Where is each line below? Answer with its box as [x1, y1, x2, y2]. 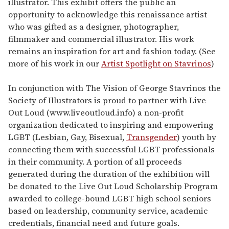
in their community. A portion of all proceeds [8, 155, 182, 167]
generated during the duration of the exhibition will [8, 168, 210, 179]
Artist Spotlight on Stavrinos [101, 57, 211, 69]
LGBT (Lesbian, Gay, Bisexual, [8, 131, 126, 143]
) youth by [177, 131, 216, 143]
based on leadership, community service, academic [8, 204, 208, 216]
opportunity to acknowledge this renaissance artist [8, 8, 207, 20]
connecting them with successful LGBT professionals [8, 143, 215, 155]
